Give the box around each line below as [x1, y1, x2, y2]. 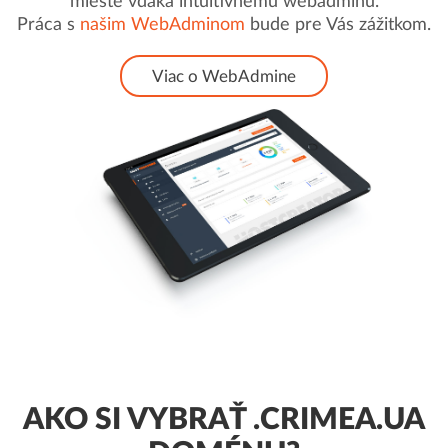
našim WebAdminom [80, 16, 245, 34]
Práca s [17, 16, 80, 34]
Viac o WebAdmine [152, 68, 296, 85]
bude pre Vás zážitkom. [245, 16, 431, 34]
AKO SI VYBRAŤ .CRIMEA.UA [23, 405, 425, 435]
